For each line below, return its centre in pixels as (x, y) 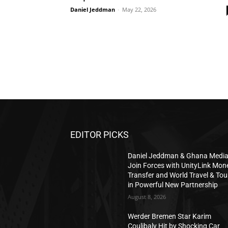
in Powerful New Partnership (173, 185)
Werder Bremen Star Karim (170, 216)
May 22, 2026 (139, 9)
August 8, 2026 (147, 197)
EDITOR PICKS (99, 135)
